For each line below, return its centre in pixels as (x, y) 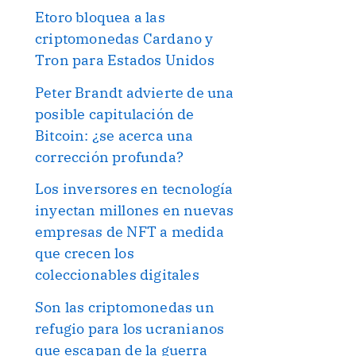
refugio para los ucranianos (130, 328)
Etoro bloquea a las (100, 17)
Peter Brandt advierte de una (135, 92)
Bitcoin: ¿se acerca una (114, 135)
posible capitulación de (115, 114)
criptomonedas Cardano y (124, 39)
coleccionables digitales (117, 275)
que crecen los (85, 253)
